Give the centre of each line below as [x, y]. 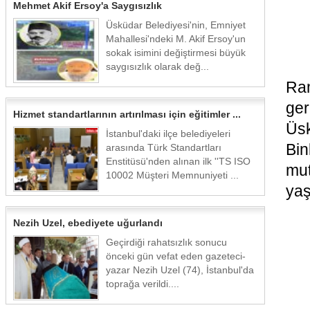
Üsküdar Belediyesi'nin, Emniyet [176, 25]
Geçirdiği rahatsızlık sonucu [166, 242]
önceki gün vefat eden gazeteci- [176, 256]
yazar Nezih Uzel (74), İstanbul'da [180, 270]
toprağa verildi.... [143, 284]
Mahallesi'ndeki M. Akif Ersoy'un [176, 39]
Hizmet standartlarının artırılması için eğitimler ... [127, 114]
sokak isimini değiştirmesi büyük [176, 53]
